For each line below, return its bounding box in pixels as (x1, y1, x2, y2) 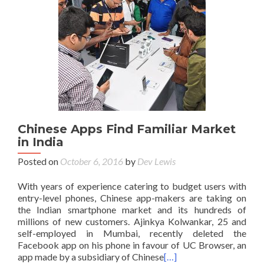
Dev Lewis (137, 155, 176, 167)
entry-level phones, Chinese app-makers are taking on (18, 192, 246, 203)
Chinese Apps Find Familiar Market (18, 121, 236, 136)
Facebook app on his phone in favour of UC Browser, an (18, 239, 246, 250)
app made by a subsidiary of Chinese (18, 250, 164, 262)
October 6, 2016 (60, 155, 123, 167)
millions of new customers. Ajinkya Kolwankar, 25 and (18, 215, 246, 227)
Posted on (18, 155, 60, 167)
